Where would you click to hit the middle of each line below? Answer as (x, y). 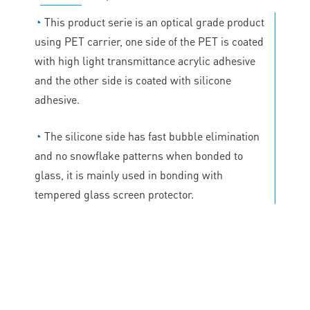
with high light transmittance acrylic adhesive (145, 60)
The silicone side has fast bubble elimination (151, 136)
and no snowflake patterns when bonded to (139, 155)
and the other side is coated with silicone (133, 80)
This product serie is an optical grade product (153, 21)
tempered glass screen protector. (114, 194)
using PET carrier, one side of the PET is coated (149, 41)
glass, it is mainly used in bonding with (129, 174)
